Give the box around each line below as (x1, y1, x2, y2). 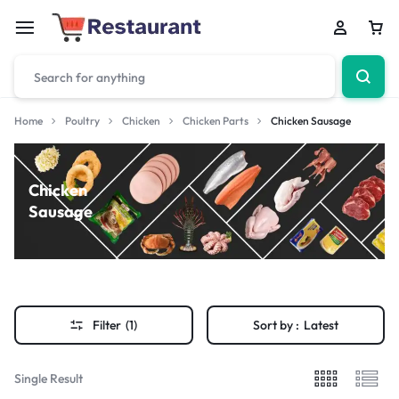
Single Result (14, 370, 83, 387)
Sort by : (252, 317, 299, 333)
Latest (303, 317, 338, 333)
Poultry (65, 114, 100, 127)
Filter (93, 317, 122, 333)
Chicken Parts (183, 114, 248, 127)
